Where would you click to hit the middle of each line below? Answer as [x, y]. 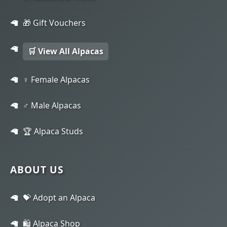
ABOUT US [37, 169]
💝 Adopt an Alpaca [59, 197]
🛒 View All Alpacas [66, 51]
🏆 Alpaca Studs [53, 131]
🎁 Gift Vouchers [54, 23]
